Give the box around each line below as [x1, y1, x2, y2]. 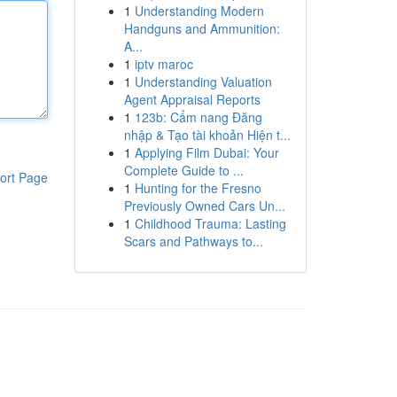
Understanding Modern [134, 2, 264, 19]
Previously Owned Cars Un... [123, 197, 285, 214]
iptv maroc [134, 55, 193, 73]
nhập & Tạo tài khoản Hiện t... [123, 126, 291, 144]
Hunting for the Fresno [134, 179, 261, 197]
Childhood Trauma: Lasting [134, 214, 286, 232]
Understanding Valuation [134, 73, 272, 90]
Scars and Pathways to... [123, 232, 263, 250]
